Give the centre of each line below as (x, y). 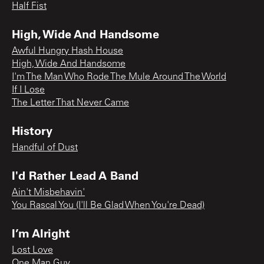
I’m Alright (41, 232)
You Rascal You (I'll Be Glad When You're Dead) (108, 205)
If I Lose (28, 90)
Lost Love (32, 250)
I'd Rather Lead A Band (75, 175)
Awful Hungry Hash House (67, 51)
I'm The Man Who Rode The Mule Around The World (119, 77)
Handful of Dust (45, 148)
